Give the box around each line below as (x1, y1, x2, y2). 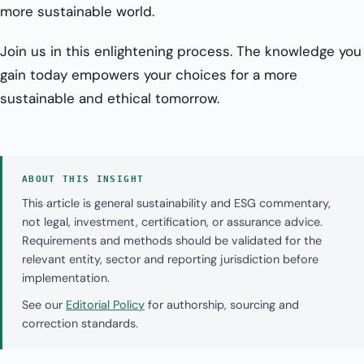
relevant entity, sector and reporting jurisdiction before (22, 252, 318, 267)
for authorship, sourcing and (145, 297, 299, 313)
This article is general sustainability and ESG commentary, (22, 196, 331, 211)
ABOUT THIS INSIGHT (22, 174, 145, 185)
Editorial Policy (66, 297, 145, 313)
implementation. (22, 271, 110, 286)
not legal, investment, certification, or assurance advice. (22, 214, 323, 230)
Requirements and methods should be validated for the (22, 233, 322, 249)
